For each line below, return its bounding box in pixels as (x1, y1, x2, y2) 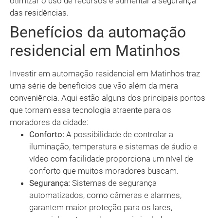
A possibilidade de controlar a (64, 129, 173, 140)
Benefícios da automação (10, 23, 186, 42)
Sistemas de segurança (70, 178, 157, 188)
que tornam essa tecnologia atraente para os (10, 105, 171, 115)
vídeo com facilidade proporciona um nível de (29, 154, 193, 164)
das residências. (10, 8, 69, 18)
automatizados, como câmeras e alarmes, (29, 190, 182, 200)
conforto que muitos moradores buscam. (29, 166, 179, 176)
